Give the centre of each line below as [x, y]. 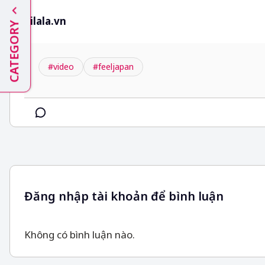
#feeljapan [113, 67]
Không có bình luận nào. [80, 235]
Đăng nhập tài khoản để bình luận [124, 196]
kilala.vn [45, 21]
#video [61, 67]
